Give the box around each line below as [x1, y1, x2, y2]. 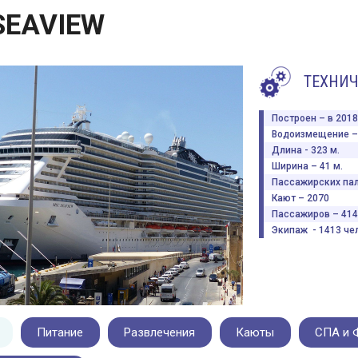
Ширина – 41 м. [271, 160, 343, 172]
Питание [37, 324, 83, 340]
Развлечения [124, 324, 195, 340]
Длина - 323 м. [271, 144, 340, 156]
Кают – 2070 [271, 192, 329, 204]
